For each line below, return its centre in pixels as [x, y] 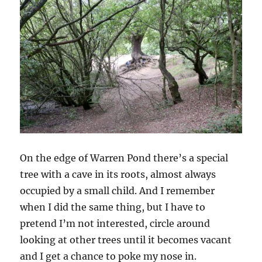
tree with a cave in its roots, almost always [118, 174]
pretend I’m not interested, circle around [115, 223]
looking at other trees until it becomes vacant [126, 239]
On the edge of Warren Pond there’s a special [124, 158]
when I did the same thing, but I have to [113, 207]
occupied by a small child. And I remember [118, 190]
